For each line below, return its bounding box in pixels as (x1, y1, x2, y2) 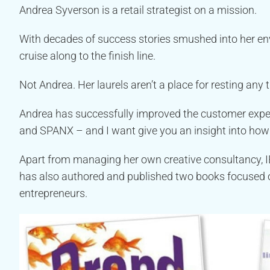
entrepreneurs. (19, 186, 87, 199)
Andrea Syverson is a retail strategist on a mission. (19, 3, 257, 16)
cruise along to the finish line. (19, 49, 155, 62)
